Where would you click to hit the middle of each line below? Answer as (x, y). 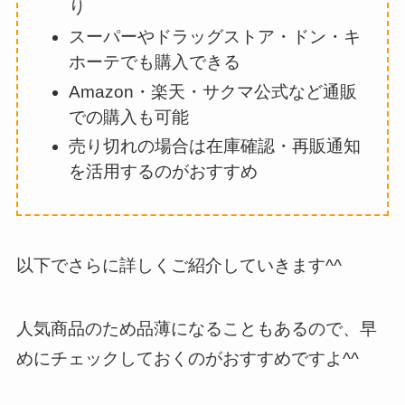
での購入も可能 (129, 117)
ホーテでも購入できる (155, 61)
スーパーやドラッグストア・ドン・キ (215, 36)
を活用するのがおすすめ (164, 172)
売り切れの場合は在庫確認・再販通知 (215, 146)
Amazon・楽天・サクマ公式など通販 (213, 91)
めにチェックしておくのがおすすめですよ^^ (187, 359)
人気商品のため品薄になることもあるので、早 (196, 329)
